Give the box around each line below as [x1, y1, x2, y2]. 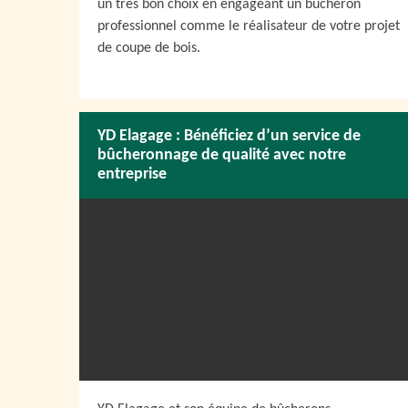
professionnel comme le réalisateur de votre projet [97, 19, 400, 34]
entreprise [97, 166, 167, 183]
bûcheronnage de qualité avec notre [97, 147, 346, 164]
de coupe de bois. [97, 41, 200, 56]
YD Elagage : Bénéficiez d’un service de [97, 127, 361, 145]
